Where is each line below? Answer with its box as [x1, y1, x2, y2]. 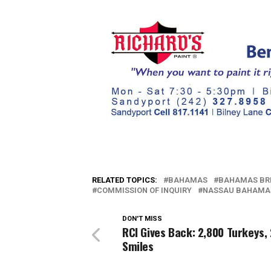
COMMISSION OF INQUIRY [97, 186, 192, 195]
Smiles [122, 237, 154, 255]
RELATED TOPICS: [92, 175, 157, 184]
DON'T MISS [122, 215, 162, 223]
